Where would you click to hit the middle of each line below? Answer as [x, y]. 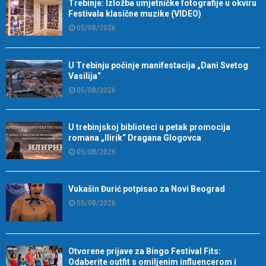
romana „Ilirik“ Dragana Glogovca [135, 137]
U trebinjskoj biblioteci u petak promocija [149, 127]
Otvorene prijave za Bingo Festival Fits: [145, 251]
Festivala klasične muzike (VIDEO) [135, 14]
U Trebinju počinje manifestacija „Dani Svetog [158, 65]
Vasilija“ [85, 76]
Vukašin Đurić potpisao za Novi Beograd [147, 189]
